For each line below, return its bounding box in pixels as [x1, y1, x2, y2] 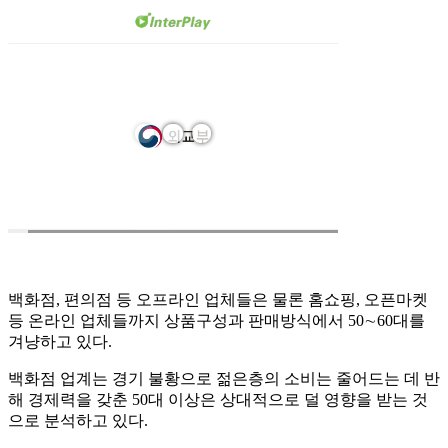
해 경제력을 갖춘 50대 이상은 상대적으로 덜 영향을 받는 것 [8, 391, 428, 409]
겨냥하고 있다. [8, 333, 112, 351]
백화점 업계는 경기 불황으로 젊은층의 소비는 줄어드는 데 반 [8, 370, 440, 388]
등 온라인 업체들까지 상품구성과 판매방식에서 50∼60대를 [8, 312, 425, 330]
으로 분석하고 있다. [8, 412, 148, 430]
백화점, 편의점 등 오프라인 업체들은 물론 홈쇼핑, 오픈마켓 [8, 291, 428, 309]
